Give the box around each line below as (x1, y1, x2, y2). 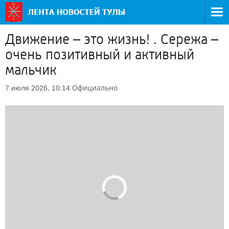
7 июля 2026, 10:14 (5, 84, 70, 92)
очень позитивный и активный (5, 47, 194, 63)
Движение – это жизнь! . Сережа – (5, 31, 218, 48)
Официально (72, 83, 118, 93)
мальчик (5, 62, 57, 78)
